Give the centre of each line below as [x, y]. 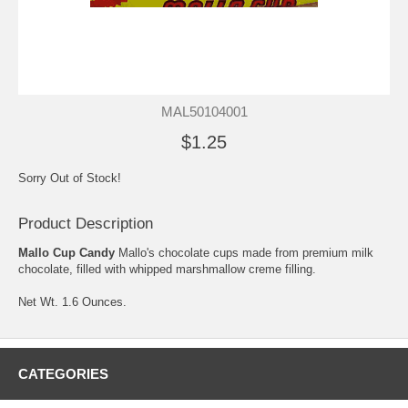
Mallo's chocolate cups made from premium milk [244, 252]
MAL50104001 [204, 111]
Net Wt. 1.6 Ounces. [72, 301]
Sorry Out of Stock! [70, 178]
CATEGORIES [63, 373]
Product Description [86, 223]
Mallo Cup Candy [66, 252]
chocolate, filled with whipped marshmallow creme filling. [167, 269]
